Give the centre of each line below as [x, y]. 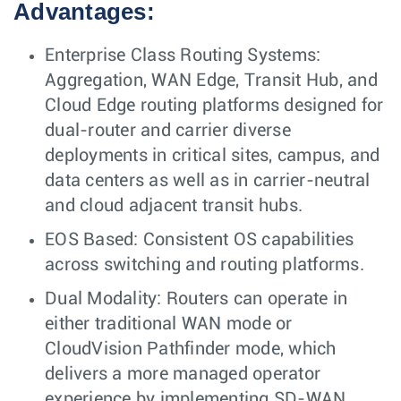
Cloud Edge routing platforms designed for [214, 106]
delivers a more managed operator [183, 375]
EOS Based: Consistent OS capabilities [200, 240]
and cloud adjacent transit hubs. [174, 206]
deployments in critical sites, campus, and [213, 156]
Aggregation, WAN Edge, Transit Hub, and [211, 81]
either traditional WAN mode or [171, 324]
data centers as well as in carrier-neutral [208, 181]
